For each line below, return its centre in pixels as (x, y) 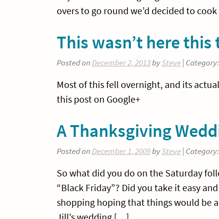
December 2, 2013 (121, 63)
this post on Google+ (98, 99)
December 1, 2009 (121, 152)
